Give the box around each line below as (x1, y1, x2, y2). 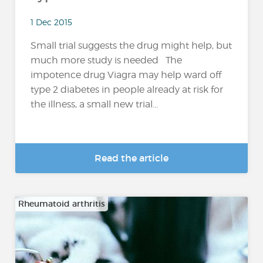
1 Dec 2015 (31, 16, 73, 27)
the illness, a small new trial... (31, 98, 159, 110)
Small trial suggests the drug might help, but (31, 39, 232, 51)
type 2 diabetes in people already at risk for (31, 83, 224, 95)
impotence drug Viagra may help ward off (31, 69, 222, 80)
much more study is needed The (31, 54, 183, 66)
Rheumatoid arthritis (18, 198, 106, 209)
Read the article (95, 152, 168, 164)
